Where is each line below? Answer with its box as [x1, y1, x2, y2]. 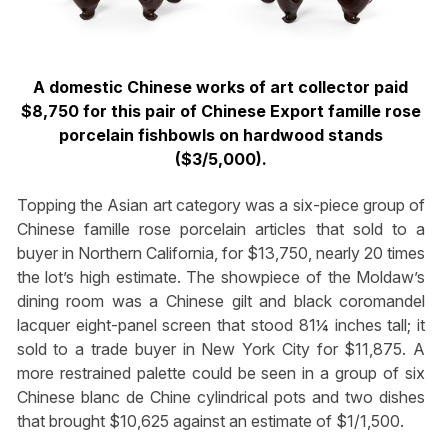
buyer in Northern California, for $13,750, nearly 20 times [16, 243, 426, 264]
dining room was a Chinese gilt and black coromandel [16, 291, 426, 312]
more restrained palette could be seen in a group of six [16, 363, 426, 384]
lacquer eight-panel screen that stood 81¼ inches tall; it [16, 315, 426, 336]
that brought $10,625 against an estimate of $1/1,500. [16, 411, 404, 432]
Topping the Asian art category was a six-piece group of [16, 195, 426, 216]
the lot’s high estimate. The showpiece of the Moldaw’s [16, 267, 426, 288]
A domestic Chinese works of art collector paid [33, 76, 409, 97]
